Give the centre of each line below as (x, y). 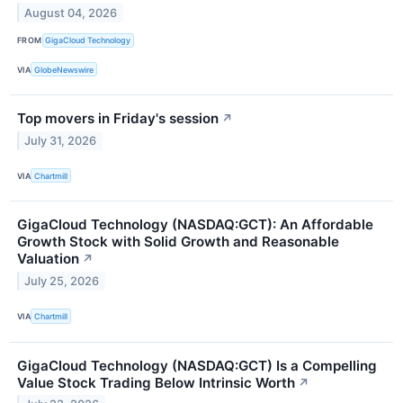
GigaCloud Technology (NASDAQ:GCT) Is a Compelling (197, 365)
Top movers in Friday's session (118, 119)
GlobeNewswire (64, 69)
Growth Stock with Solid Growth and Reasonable (178, 242)
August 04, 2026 (71, 13)
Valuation (48, 259)
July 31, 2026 (61, 141)
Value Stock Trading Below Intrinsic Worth (156, 382)
